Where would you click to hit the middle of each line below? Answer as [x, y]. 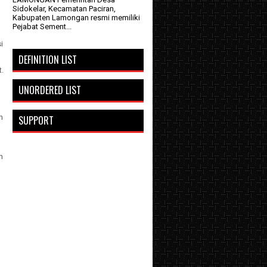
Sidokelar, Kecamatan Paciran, [64, 9]
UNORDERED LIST [50, 90]
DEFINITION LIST [48, 60]
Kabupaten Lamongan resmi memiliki [76, 18]
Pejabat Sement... [42, 27]
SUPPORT [36, 121]
